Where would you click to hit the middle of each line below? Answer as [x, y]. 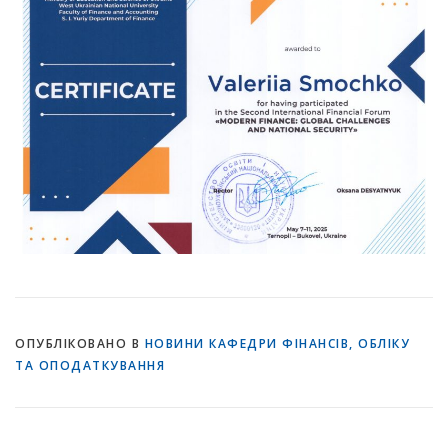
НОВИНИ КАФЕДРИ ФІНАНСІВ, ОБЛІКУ [277, 343]
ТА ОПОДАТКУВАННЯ [90, 365]
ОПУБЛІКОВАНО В [80, 343]
